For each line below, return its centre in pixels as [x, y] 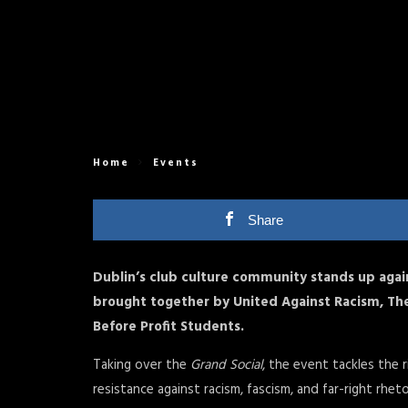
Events [176, 163]
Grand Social [226, 365]
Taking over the [142, 365]
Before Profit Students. [168, 327]
